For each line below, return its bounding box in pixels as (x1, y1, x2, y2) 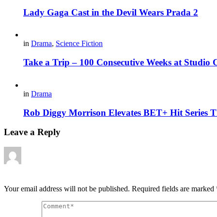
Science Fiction (56, 39, 103, 48)
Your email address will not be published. (4, 185, 130, 193)
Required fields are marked (132, 185, 216, 193)
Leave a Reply (4, 127, 61, 138)
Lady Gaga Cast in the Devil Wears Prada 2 (23, 7, 198, 17)
